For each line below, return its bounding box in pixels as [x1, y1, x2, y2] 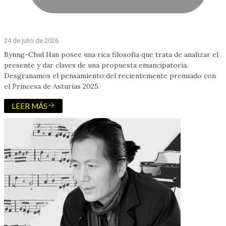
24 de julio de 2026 [4, 37, 59, 45]
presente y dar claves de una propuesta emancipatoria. [4, 61, 188, 70]
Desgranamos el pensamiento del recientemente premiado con [4, 71, 216, 81]
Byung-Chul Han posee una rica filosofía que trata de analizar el [4, 50, 218, 60]
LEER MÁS [12, 101, 47, 111]
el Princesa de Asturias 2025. [4, 82, 100, 91]
